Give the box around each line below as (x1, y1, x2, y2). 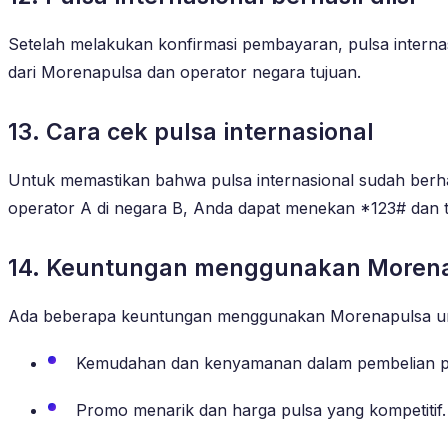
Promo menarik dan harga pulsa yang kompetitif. (76, 399, 446, 420)
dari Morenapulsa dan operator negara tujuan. (8, 61, 361, 82)
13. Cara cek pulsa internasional (8, 117, 374, 146)
